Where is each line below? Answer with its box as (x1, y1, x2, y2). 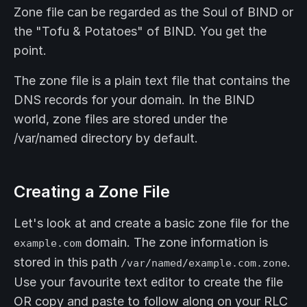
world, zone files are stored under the (14, 112, 228, 127)
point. (14, 43, 47, 58)
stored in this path (14, 255, 121, 270)
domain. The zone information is (82, 235, 268, 250)
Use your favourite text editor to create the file (14, 275, 283, 290)
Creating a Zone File (14, 182, 170, 202)
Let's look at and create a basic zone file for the (14, 216, 289, 231)
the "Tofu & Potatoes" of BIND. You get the (14, 24, 267, 39)
